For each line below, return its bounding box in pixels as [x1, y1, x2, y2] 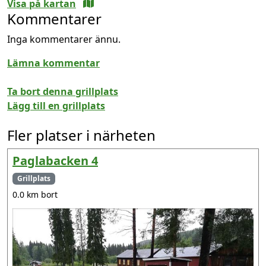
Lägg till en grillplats [7, 99, 105, 112]
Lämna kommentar [7, 56, 100, 69]
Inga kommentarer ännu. [7, 32, 121, 46]
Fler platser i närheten [7, 125, 156, 145]
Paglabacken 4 [12, 152, 98, 169]
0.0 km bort [12, 188, 58, 200]
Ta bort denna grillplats [7, 84, 118, 98]
